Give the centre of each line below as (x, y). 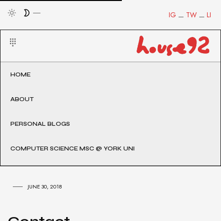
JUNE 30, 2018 (45, 187)
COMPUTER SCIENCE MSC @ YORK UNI (73, 149)
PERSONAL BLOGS (40, 124)
